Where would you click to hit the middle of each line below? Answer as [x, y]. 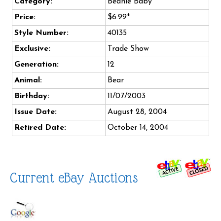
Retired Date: [40, 128]
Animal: [28, 81]
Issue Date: [36, 112]
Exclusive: [32, 49]
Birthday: [32, 96]
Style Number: [41, 33]
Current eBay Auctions [74, 178]
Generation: [37, 65]
